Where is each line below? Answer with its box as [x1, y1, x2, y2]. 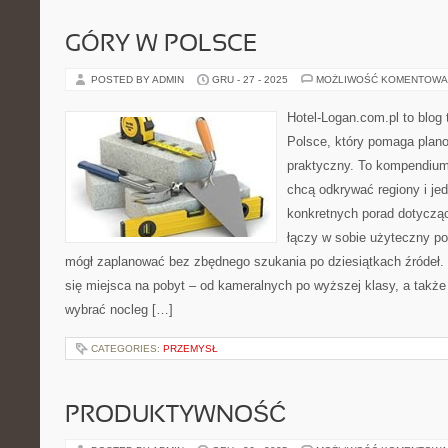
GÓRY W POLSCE [65, 34, 257, 56]
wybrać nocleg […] [65, 302, 173, 317]
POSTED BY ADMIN [91, 74, 187, 85]
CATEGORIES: [91, 343, 163, 354]
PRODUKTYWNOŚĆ [65, 405, 286, 427]
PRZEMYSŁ [163, 343, 218, 354]
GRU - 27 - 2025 [212, 74, 288, 85]
